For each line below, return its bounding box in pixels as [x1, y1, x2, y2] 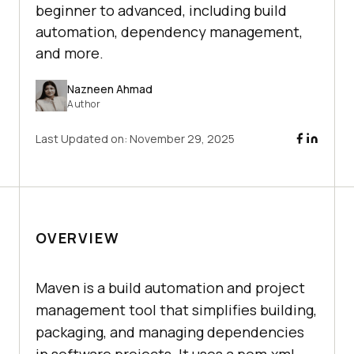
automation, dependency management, [36, 22, 303, 42]
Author [67, 96, 100, 111]
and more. [36, 43, 104, 63]
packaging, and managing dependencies [36, 322, 304, 342]
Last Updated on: [36, 131, 130, 147]
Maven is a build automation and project [36, 278, 305, 298]
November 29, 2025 [130, 131, 235, 147]
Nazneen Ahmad [67, 81, 153, 96]
